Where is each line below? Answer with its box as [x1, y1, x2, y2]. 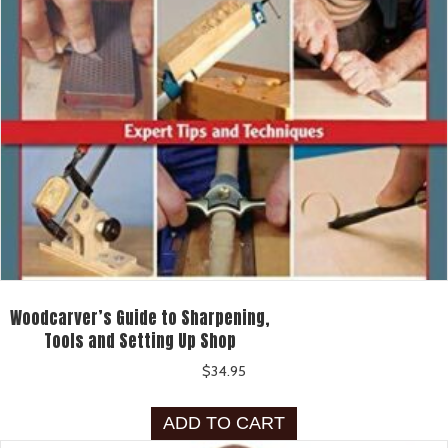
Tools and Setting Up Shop [44, 327, 236, 354]
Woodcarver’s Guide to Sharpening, [10, 304, 270, 331]
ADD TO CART [163, 413, 285, 434]
